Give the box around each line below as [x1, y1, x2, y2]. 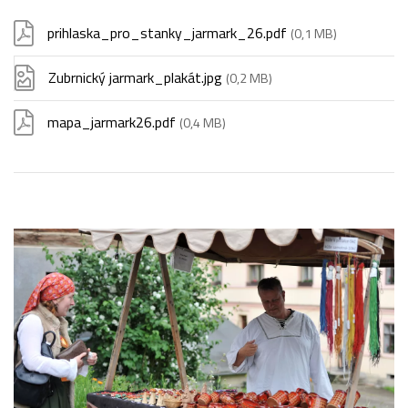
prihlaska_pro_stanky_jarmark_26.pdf [47, 22, 291, 45]
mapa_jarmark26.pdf [47, 111, 179, 134]
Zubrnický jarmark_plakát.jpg [48, 66, 226, 89]
